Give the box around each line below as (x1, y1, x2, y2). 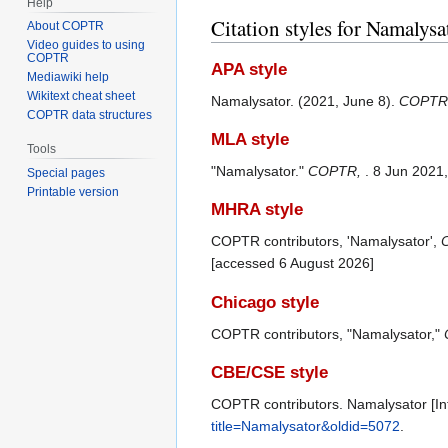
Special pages (27, 166, 106, 181)
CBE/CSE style (211, 363, 328, 383)
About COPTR (27, 19, 105, 34)
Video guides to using (27, 38, 146, 53)
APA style (211, 59, 287, 79)
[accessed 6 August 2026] (211, 255, 374, 272)
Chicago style (211, 292, 319, 312)
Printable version (27, 185, 120, 200)
